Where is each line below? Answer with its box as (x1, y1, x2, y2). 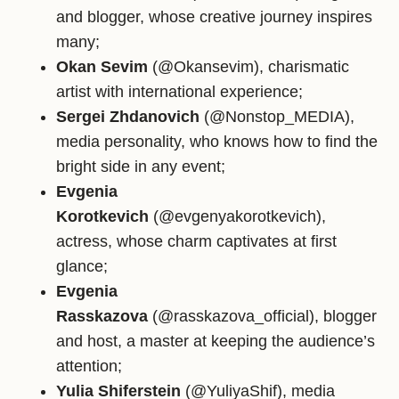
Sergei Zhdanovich (56, 108, 199, 126)
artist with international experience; (56, 83, 303, 102)
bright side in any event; (56, 158, 225, 176)
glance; (56, 257, 108, 276)
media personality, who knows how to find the (56, 133, 378, 151)
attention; (56, 357, 122, 376)
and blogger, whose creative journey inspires (56, 8, 372, 27)
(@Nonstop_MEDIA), (199, 108, 354, 126)
